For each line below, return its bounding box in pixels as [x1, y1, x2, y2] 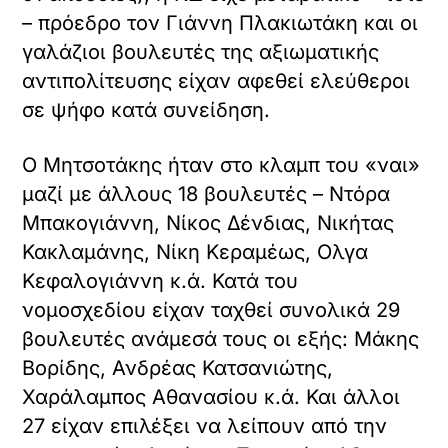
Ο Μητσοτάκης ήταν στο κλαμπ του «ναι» [22, 153, 421, 178]
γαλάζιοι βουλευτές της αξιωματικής [22, 40, 380, 65]
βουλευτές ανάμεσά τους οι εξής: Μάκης [22, 327, 420, 352]
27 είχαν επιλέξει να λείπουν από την [22, 414, 388, 439]
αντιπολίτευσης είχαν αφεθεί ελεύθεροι [22, 69, 411, 94]
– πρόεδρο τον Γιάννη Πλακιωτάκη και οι [22, 11, 419, 36]
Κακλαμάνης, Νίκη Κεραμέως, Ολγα [22, 240, 369, 265]
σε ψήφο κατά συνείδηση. [22, 98, 271, 123]
